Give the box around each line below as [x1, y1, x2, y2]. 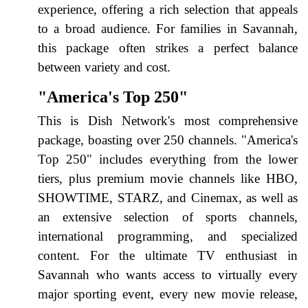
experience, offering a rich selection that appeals [38, 1, 298, 16]
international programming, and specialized [38, 228, 298, 243]
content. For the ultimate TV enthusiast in [38, 247, 298, 263]
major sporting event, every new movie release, [38, 286, 298, 301]
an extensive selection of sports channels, [38, 209, 298, 224]
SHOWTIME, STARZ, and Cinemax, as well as [38, 190, 298, 205]
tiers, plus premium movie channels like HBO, [38, 170, 298, 186]
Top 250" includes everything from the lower [38, 151, 298, 166]
